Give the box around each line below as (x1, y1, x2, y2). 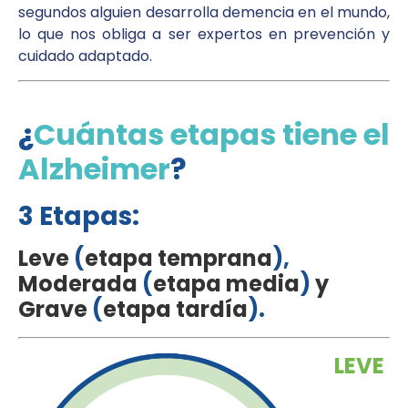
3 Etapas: (18, 198, 139, 234)
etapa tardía (103, 293, 248, 324)
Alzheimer (18, 148, 170, 189)
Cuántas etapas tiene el (34, 113, 390, 155)
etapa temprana (85, 242, 272, 273)
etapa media (153, 268, 300, 299)
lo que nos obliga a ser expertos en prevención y (18, 23, 390, 45)
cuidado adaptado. (18, 45, 152, 66)
